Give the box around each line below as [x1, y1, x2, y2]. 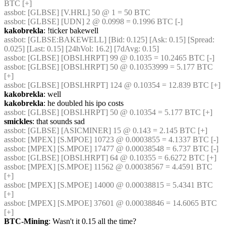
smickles [4, 117, 32, 126]
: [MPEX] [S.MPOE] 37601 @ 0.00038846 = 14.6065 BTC [24, 199, 217, 207]
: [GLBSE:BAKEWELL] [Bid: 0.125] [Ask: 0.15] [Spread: [24, 35, 214, 44]
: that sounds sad [32, 117, 85, 126]
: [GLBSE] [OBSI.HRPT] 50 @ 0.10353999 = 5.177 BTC [24, 63, 213, 71]
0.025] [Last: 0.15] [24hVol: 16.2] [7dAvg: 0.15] [4, 44, 159, 53]
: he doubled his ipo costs [43, 99, 124, 107]
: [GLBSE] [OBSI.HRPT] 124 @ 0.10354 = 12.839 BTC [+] [24, 81, 220, 89]
